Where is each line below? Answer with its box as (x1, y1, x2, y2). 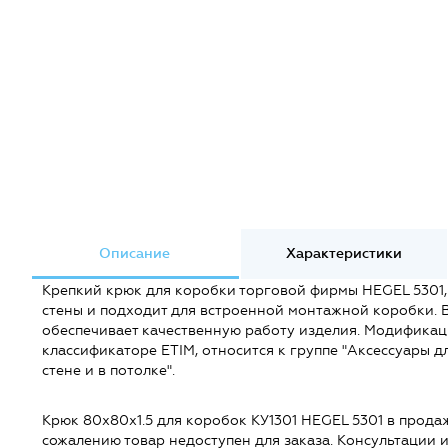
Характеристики (286, 245, 403, 262)
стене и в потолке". (42, 362, 175, 379)
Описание (99, 245, 171, 262)
